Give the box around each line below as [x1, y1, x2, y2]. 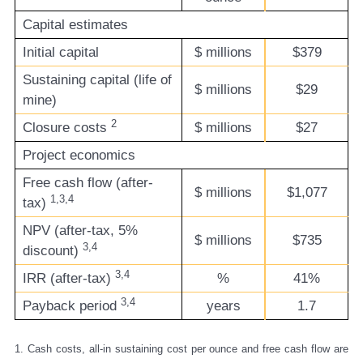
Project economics [22, 147, 135, 164]
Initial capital [22, 45, 99, 61]
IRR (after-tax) [22, 271, 115, 287]
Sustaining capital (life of [22, 72, 172, 88]
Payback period [22, 298, 121, 314]
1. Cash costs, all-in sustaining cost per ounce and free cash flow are [15, 342, 348, 355]
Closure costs [22, 120, 111, 136]
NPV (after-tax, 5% [22, 223, 138, 239]
